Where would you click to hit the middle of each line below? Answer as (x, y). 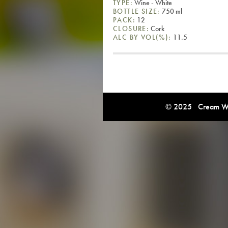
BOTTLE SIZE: (137, 11)
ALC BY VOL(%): (142, 37)
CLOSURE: (131, 28)
